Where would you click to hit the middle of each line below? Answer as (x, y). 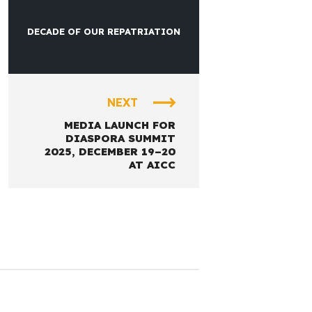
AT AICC (152, 165)
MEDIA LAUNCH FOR (119, 125)
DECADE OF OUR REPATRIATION (103, 31)
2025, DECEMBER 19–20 (110, 152)
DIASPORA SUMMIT (120, 139)
